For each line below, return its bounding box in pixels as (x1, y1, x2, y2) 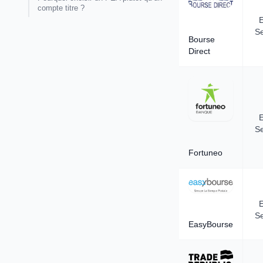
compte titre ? (38, 4, 85, 12)
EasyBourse (188, 220, 233, 230)
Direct (188, 46, 210, 56)
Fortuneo (188, 148, 222, 157)
